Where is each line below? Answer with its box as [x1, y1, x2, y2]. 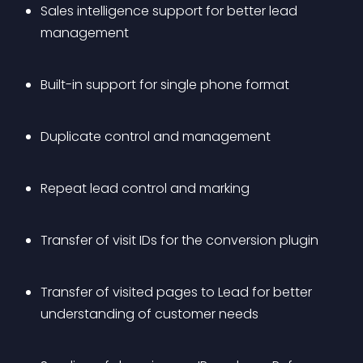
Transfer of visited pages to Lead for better [41, 283, 315, 301]
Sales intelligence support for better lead [41, 2, 301, 20]
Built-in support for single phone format [41, 75, 289, 94]
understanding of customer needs [41, 305, 258, 323]
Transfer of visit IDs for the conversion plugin [41, 231, 318, 250]
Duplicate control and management [41, 127, 271, 146]
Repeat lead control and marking [41, 179, 250, 198]
